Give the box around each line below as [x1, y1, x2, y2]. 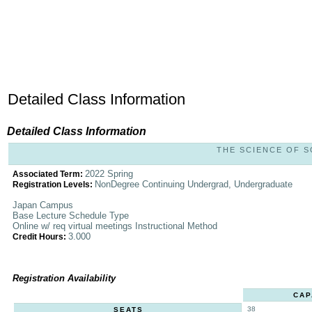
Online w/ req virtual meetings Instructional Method [13, 221, 217, 231]
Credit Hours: [13, 233, 68, 241]
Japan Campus [13, 200, 73, 210]
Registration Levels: [13, 180, 95, 189]
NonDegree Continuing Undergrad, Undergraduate [95, 179, 292, 189]
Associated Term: [13, 170, 85, 178]
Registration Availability [13, 273, 116, 283]
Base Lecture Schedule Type [13, 210, 129, 221]
